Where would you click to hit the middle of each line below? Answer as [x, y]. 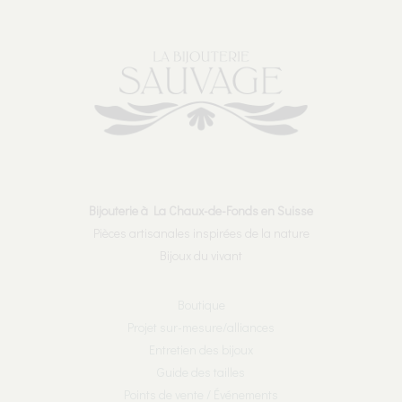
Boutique [201, 304]
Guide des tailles [201, 371]
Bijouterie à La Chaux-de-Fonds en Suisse [201, 210]
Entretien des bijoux [201, 349]
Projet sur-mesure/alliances [201, 327]
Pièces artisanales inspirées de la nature [201, 232]
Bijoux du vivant [201, 255]
